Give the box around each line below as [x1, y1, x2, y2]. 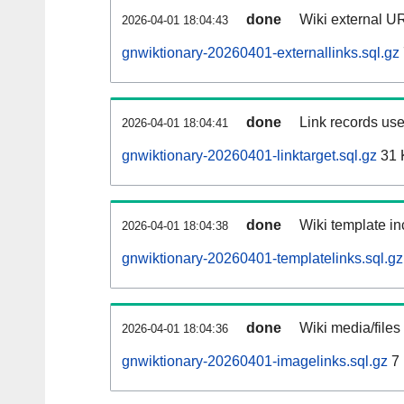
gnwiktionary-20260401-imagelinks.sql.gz [122, 353, 388, 370]
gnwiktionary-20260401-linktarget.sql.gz [122, 148, 377, 164]
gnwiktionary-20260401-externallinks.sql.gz [122, 45, 399, 61]
